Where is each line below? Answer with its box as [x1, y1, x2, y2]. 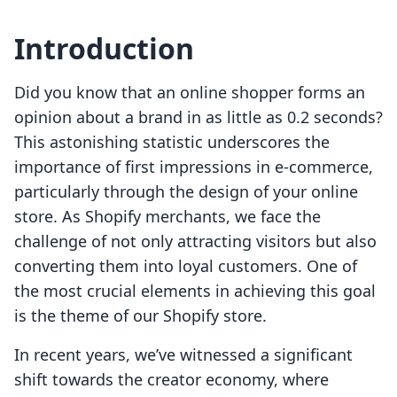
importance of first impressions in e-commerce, [14, 156, 373, 178]
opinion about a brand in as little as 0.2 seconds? [14, 106, 383, 128]
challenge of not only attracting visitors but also [14, 230, 377, 253]
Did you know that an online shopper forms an [14, 82, 365, 104]
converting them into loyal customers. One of [14, 255, 357, 277]
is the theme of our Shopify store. [14, 305, 267, 327]
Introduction [14, 29, 194, 68]
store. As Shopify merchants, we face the [14, 206, 321, 228]
